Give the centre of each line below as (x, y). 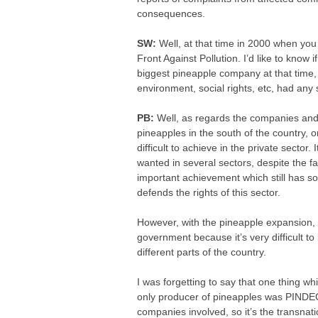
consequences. (171, 13)
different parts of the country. (202, 252)
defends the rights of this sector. (209, 192)
